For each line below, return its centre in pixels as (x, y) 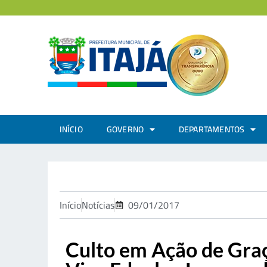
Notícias (98, 205)
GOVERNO (125, 129)
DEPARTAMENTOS (212, 129)
